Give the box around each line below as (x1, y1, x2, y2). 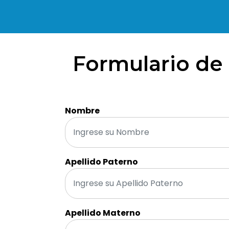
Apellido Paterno (65, 155, 138, 168)
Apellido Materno (65, 207, 141, 219)
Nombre (65, 104, 100, 117)
